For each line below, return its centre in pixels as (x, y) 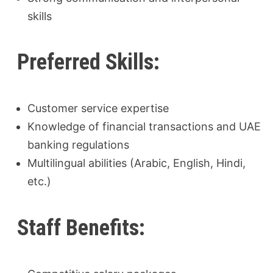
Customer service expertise (98, 108)
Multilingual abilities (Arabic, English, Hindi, (137, 163)
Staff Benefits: (81, 228)
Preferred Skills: (89, 62)
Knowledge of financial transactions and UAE (144, 127)
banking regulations (79, 145)
